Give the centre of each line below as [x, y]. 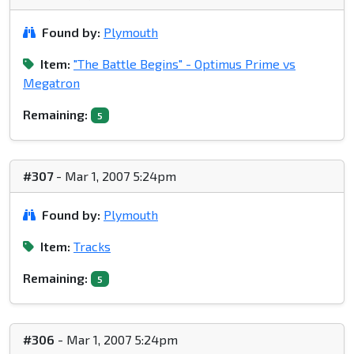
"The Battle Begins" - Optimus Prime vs [185, 64]
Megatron [51, 83]
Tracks [92, 247]
